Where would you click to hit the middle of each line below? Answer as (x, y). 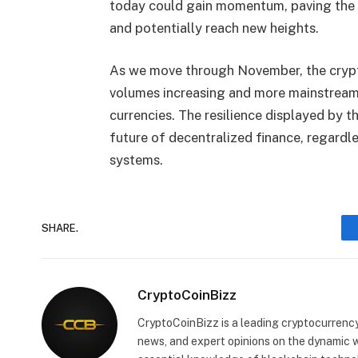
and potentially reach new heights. (214, 28)
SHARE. (60, 228)
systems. (136, 160)
